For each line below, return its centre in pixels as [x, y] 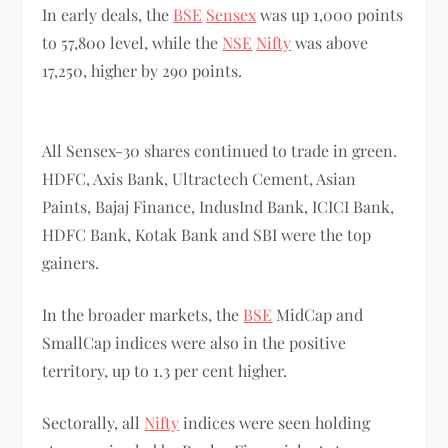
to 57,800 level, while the [132, 42]
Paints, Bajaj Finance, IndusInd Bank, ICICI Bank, [218, 206]
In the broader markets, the [143, 314]
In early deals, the [108, 14]
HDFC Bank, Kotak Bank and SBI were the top [207, 234]
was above [330, 42]
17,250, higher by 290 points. [144, 70]
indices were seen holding [275, 422]
